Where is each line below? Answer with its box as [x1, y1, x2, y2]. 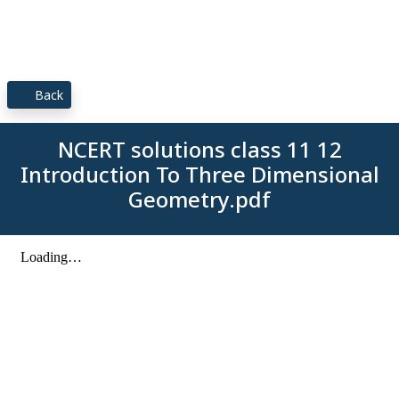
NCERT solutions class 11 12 [57, 134, 342, 164]
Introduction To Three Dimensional [20, 159, 379, 189]
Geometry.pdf [128, 184, 271, 214]
